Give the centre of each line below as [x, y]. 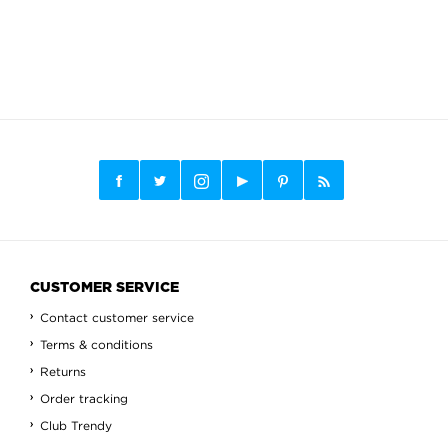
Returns [63, 371]
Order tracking [84, 398]
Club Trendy [76, 425]
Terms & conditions [96, 344]
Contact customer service [117, 317]
